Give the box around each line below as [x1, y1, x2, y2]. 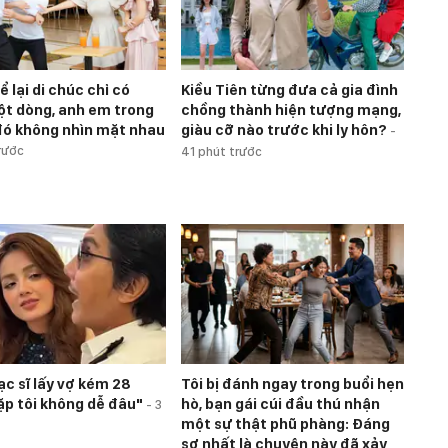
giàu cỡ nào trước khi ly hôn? [181, 121, 390, 140]
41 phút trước [181, 144, 262, 160]
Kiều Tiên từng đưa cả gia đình [181, 81, 398, 100]
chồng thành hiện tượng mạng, [181, 101, 401, 120]
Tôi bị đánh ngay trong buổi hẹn [181, 375, 404, 394]
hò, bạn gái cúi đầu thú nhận [181, 395, 380, 414]
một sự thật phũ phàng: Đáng [181, 415, 390, 434]
